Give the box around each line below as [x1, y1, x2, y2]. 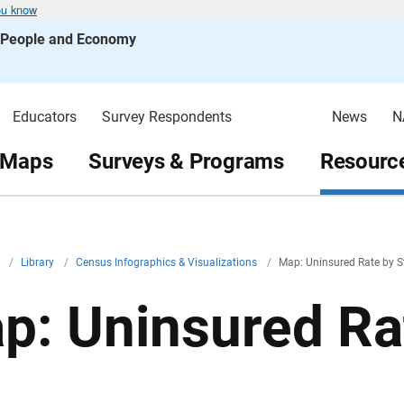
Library [21, 256, 57, 269]
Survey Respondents [101, 108, 232, 125]
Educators [12, 108, 77, 125]
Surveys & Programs [88, 148, 284, 174]
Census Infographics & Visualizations [76, 256, 260, 269]
